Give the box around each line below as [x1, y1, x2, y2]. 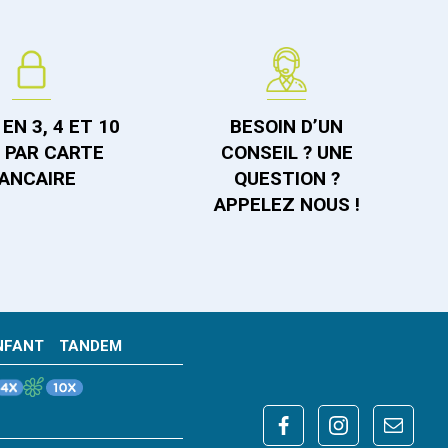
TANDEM [59, 336, 123, 355]
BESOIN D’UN [230, 115, 344, 139]
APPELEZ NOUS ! [213, 193, 360, 217]
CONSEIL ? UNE [220, 141, 353, 165]
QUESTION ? [233, 167, 340, 191]
